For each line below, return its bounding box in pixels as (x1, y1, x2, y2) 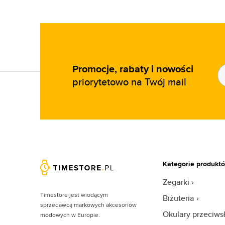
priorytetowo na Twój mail (72, 74, 186, 89)
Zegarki (162, 176, 189, 188)
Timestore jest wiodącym (40, 190, 108, 199)
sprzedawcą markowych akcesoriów (40, 200, 137, 209)
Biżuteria (162, 192, 194, 204)
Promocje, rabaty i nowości (72, 61, 193, 76)
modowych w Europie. (40, 210, 100, 219)
